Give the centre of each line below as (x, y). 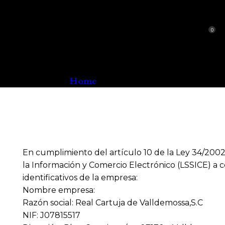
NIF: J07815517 (51, 215)
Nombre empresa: (59, 190)
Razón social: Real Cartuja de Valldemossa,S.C (113, 203)
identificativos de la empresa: (80, 178)
